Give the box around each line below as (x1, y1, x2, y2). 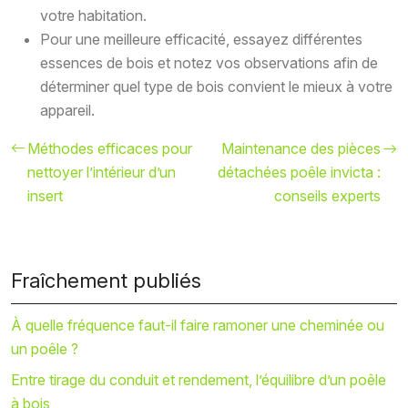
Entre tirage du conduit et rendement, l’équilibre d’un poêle (11, 371, 386, 390)
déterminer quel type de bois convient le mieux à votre (40, 77, 393, 97)
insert (27, 187, 63, 206)
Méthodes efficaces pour (27, 139, 192, 158)
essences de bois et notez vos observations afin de (40, 54, 378, 73)
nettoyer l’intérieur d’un (27, 163, 176, 182)
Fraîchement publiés (11, 269, 201, 293)
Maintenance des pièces (221, 139, 381, 158)
